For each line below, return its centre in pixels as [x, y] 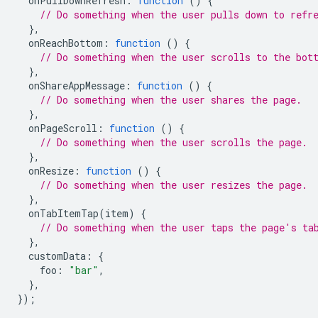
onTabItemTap [64, 213]
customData [57, 256]
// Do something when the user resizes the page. [174, 185]
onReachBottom [66, 43]
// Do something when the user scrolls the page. [174, 142]
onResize [51, 171]
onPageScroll [63, 128]
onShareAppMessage [77, 86]
